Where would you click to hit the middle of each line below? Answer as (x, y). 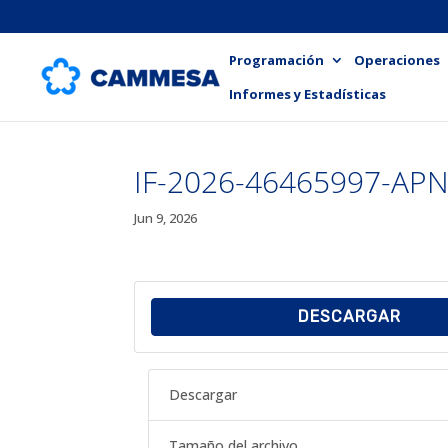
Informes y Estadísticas (307, 93)
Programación (276, 59)
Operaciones (397, 59)
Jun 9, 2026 (166, 218)
